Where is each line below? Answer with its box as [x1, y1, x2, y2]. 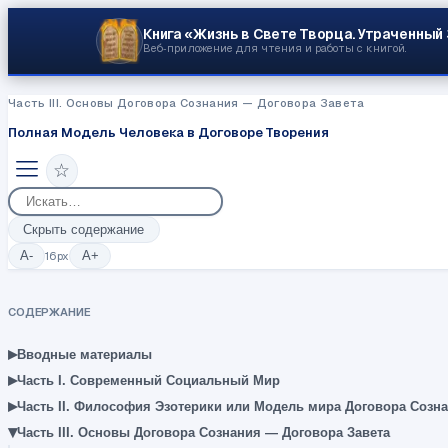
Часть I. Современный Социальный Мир [17, 372, 280, 388]
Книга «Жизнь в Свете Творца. [142, 25, 355, 44]
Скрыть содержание [23, 221, 145, 237]
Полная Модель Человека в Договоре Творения [8, 123, 329, 141]
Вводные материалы [17, 347, 152, 363]
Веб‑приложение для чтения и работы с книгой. [142, 41, 406, 56]
